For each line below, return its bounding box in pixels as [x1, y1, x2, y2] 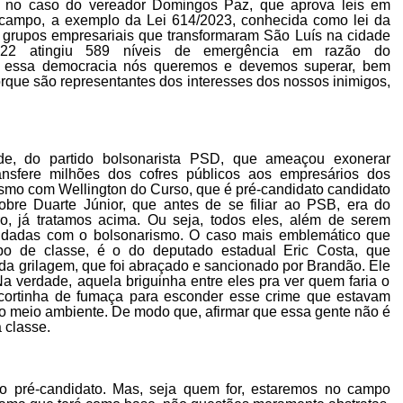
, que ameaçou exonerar [219, 151, 391, 167]
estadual [220, 243, 284, 259]
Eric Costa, [283, 243, 367, 259]
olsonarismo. [101, 228, 189, 244]
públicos [186, 166, 248, 183]
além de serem [289, 212, 391, 228]
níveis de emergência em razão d [123, 43, 383, 59]
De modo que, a [112, 304, 213, 320]
